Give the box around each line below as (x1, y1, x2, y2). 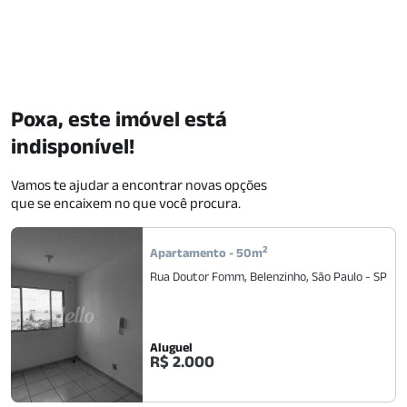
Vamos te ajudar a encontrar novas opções (11, 177, 267, 193)
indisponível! (11, 134, 134, 158)
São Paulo (312, 269, 362, 283)
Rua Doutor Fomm (150, 269, 244, 283)
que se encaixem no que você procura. (11, 195, 241, 211)
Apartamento (150, 245, 226, 260)
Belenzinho (250, 269, 306, 283)
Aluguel (150, 340, 193, 354)
